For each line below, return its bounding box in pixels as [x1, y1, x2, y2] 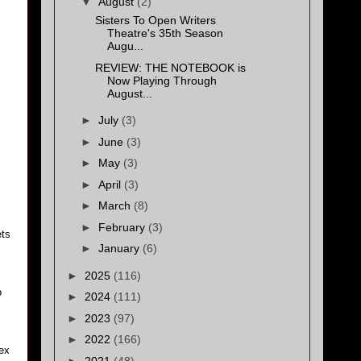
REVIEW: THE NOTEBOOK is [94, 60, 246, 74]
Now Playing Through [106, 73, 217, 87]
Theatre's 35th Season [106, 27, 223, 40]
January [98, 242, 143, 255]
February [98, 220, 148, 234]
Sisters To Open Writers [94, 14, 216, 27]
